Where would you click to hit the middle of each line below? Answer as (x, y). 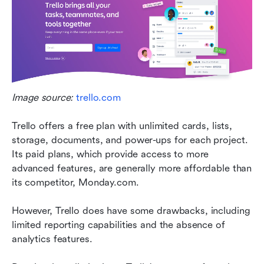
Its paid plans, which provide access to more (110, 154)
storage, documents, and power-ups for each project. (130, 140)
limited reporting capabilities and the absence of (118, 225)
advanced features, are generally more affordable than (132, 169)
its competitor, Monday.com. (75, 183)
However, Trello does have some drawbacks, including (131, 211)
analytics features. (52, 239)
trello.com (98, 98)
